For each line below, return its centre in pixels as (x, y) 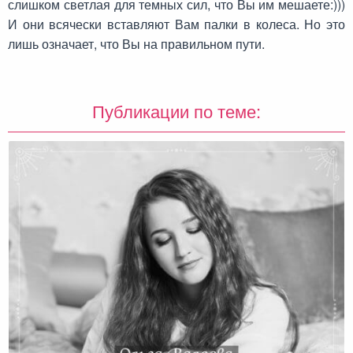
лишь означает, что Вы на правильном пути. (136, 44)
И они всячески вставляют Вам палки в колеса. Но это (176, 24)
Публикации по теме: (176, 111)
